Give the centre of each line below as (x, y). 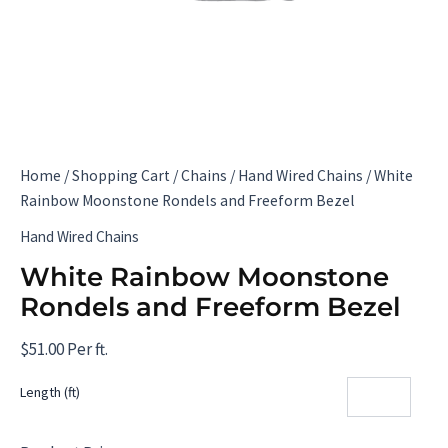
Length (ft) (50, 392)
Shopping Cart (121, 175)
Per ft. (86, 348)
